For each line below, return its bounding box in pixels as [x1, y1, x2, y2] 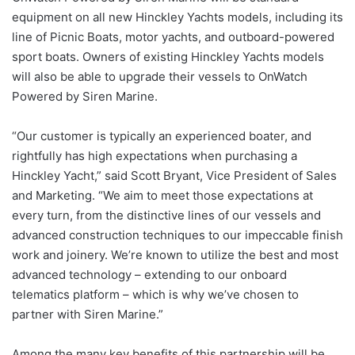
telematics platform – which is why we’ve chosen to [12, 287, 299, 302]
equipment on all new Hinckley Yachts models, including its [12, 10, 343, 25]
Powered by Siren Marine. [12, 89, 158, 104]
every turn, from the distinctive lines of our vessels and [12, 208, 321, 223]
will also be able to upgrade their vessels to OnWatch [12, 69, 307, 84]
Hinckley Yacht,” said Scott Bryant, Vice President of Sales [12, 168, 337, 183]
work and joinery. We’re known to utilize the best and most [12, 247, 338, 262]
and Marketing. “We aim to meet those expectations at [12, 188, 313, 203]
